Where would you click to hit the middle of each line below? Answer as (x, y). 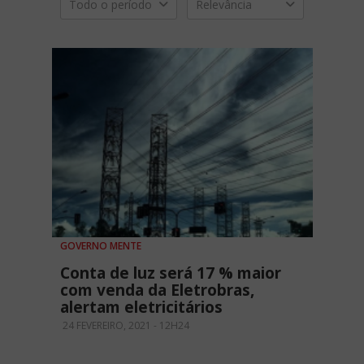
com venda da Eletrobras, (157, 290)
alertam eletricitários (141, 308)
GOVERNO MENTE (101, 246)
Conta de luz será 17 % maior (171, 273)
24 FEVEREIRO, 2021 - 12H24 (125, 326)
